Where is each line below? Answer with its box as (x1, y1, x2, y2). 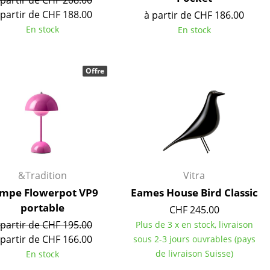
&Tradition (17, 169, 67, 182)
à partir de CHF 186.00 (144, 8, 244, 22)
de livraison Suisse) (155, 248, 233, 259)
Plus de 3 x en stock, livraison (135, 219, 253, 230)
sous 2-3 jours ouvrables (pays (133, 233, 256, 245)
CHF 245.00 (169, 203, 219, 216)
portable (20, 201, 64, 215)
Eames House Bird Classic (130, 186, 258, 199)
